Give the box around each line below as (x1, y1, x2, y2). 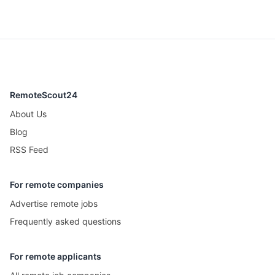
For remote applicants (10, 251, 101, 261)
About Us (10, 109, 47, 119)
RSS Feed (10, 144, 48, 155)
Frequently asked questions (10, 216, 121, 227)
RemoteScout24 (10, 90, 77, 100)
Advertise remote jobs (10, 198, 98, 209)
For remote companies (10, 179, 104, 190)
